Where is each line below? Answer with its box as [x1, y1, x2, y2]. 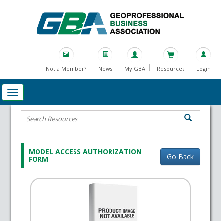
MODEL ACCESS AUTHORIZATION [29, 147, 142, 157]
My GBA [124, 65, 145, 73]
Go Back [166, 152, 194, 162]
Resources [156, 65, 184, 73]
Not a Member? [45, 65, 86, 73]
